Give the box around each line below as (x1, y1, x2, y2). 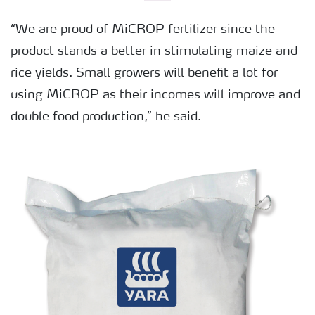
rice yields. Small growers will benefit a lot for (11, 67, 278, 79)
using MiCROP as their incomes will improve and (11, 89, 300, 101)
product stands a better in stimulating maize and (11, 45, 297, 58)
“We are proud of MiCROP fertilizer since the (11, 23, 275, 36)
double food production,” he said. (11, 110, 201, 123)
